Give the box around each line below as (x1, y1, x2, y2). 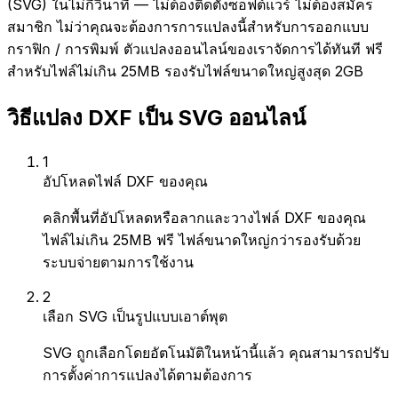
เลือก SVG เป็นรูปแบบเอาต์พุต (43, 306, 227, 325)
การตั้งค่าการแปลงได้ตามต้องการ (43, 365, 252, 384)
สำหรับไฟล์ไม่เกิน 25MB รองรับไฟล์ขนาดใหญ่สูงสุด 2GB (7, 62, 363, 80)
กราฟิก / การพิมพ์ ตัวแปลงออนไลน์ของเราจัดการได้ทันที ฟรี (7, 40, 383, 58)
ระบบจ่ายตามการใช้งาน (43, 252, 194, 271)
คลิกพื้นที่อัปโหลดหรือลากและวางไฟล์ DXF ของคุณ (43, 208, 366, 227)
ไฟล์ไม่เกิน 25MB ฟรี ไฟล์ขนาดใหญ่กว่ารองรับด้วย (43, 230, 361, 249)
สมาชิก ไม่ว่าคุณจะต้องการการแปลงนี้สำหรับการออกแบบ (7, 18, 369, 36)
